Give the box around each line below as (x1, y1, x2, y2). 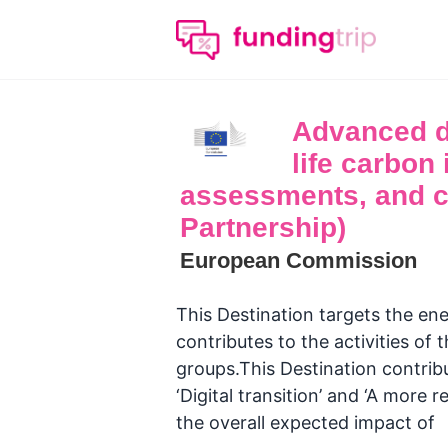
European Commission (180, 248, 417, 273)
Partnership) (180, 212, 346, 243)
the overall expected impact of (176, 412, 435, 433)
